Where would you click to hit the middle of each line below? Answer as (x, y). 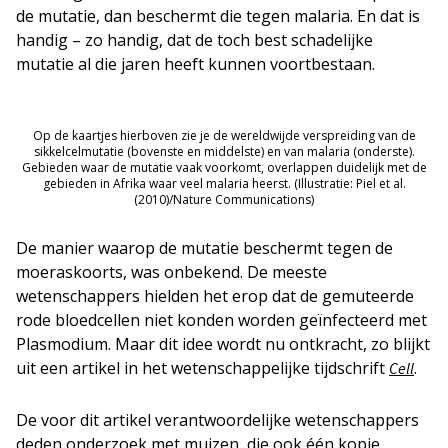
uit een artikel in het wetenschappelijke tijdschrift (202, 367)
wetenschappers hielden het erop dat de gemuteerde (215, 295)
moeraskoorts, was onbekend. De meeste (171, 271)
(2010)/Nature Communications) (224, 199)
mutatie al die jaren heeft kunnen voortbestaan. (195, 63)
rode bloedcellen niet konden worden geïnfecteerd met (221, 319)
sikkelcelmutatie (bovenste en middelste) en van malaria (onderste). (224, 151)
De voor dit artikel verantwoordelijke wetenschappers (217, 419)
